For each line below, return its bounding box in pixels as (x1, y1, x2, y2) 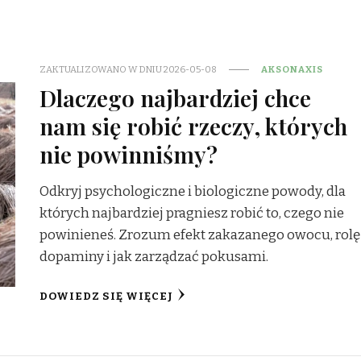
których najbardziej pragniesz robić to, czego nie (39, 204, 345, 222)
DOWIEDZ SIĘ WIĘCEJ (39, 289, 174, 303)
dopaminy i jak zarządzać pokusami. (39, 247, 269, 265)
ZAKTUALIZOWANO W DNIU (39, 63, 164, 75)
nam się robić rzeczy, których (39, 110, 348, 141)
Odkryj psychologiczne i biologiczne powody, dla (39, 182, 346, 200)
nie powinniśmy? (39, 138, 218, 169)
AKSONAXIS (261, 63, 324, 75)
